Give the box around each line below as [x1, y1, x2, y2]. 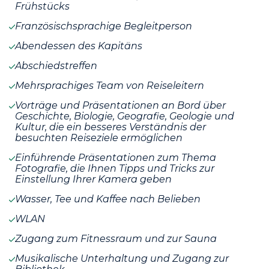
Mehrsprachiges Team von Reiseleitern [15, 80, 204, 91]
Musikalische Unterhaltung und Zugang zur [15, 253, 229, 264]
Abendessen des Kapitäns [15, 40, 142, 52]
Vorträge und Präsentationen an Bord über [15, 100, 226, 111]
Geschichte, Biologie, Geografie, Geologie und [15, 110, 234, 122]
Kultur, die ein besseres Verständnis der [15, 121, 206, 133]
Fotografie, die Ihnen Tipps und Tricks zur [15, 163, 214, 174]
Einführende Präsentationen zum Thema [15, 152, 216, 163]
